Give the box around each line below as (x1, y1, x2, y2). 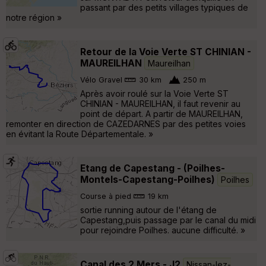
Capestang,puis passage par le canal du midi (80, 214, 256, 225)
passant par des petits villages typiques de (80, 2, 248, 12)
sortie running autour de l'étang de (80, 204, 217, 215)
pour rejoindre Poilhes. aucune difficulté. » (80, 224, 245, 235)
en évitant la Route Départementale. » (6, 128, 153, 139)
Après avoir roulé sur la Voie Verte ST (80, 88, 229, 99)
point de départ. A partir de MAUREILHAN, (80, 108, 243, 119)
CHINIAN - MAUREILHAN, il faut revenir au (80, 98, 240, 109)
